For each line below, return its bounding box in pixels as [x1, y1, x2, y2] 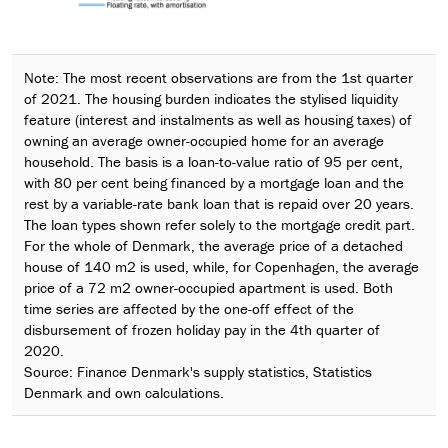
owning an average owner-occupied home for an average [24, 130, 384, 150]
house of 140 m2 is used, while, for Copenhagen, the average [24, 256, 419, 276]
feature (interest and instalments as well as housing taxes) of [24, 109, 412, 129]
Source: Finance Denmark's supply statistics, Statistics [24, 361, 372, 381]
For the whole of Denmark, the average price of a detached [24, 235, 403, 255]
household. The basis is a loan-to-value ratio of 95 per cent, [24, 151, 403, 171]
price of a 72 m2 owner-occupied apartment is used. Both [24, 277, 393, 297]
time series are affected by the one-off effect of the [24, 298, 354, 318]
